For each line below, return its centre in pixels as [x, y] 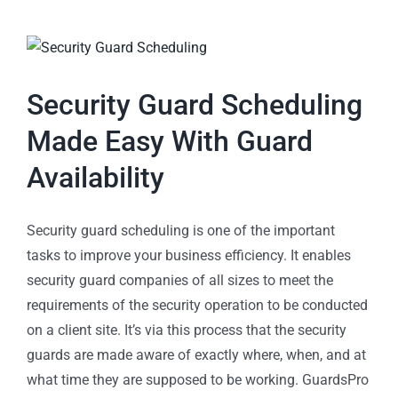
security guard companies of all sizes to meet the [180, 280]
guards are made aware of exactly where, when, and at [196, 354]
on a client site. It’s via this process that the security [187, 330]
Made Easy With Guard [170, 141]
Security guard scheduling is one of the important [181, 230]
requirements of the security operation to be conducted [197, 305]
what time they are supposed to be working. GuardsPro [198, 379]
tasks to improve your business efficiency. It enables [189, 255]
